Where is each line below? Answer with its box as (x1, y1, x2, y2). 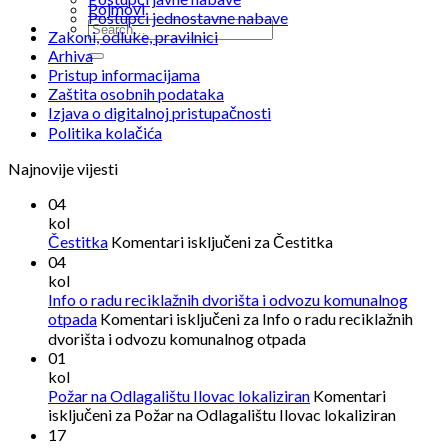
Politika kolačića (48, 123, 162, 143)
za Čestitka (251, 232, 333, 252)
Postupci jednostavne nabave (88, 8, 288, 28)
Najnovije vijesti (8, 159, 118, 179)
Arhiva (48, 46, 93, 66)
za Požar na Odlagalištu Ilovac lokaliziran (112, 405, 396, 425)
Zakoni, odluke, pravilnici (48, 27, 218, 47)
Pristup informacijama (48, 65, 200, 85)
